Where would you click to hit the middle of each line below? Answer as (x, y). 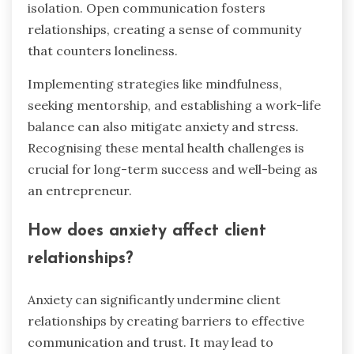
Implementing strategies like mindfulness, (155, 83)
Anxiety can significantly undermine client (154, 300)
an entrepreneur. (80, 190)
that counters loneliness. (103, 50)
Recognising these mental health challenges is (166, 147)
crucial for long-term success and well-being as (173, 169)
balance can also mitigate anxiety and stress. (163, 126)
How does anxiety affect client (147, 232)
